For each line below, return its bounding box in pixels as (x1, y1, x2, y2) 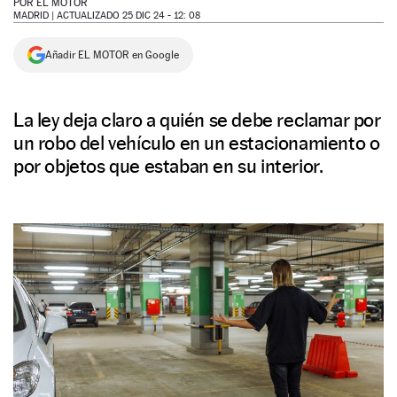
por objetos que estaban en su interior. (13, 154, 323, 177)
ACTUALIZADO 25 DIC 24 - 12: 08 (57, 10, 200, 21)
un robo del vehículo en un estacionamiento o (13, 131, 380, 154)
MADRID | (13, 10, 57, 21)
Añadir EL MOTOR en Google (45, 49, 179, 61)
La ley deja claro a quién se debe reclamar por (13, 108, 381, 131)
